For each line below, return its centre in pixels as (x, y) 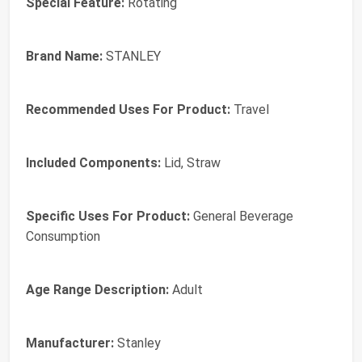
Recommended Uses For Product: (128, 109)
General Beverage (242, 216)
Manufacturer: (70, 343)
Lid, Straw (191, 162)
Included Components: (93, 162)
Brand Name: (64, 56)
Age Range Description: (97, 289)
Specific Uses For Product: (108, 216)
